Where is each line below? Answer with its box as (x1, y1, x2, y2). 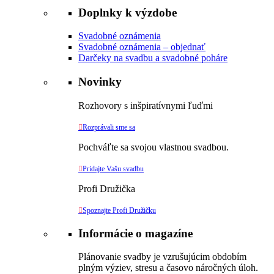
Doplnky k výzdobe (78, 6, 177, 19)
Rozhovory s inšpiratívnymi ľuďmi (78, 100, 213, 111)
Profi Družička (78, 183, 135, 194)
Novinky (78, 75, 122, 89)
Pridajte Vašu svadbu (83, 164, 144, 173)
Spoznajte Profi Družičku (83, 206, 156, 215)
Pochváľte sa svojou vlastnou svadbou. (78, 141, 229, 152)
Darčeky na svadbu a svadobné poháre (78, 53, 228, 64)
